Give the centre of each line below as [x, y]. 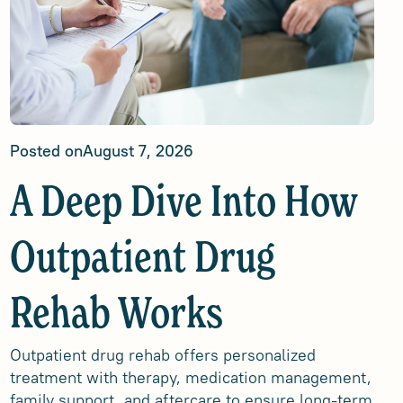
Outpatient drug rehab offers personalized [162, 355]
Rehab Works [116, 316]
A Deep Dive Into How [183, 204]
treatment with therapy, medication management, [190, 377]
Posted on [46, 151]
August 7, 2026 [138, 151]
